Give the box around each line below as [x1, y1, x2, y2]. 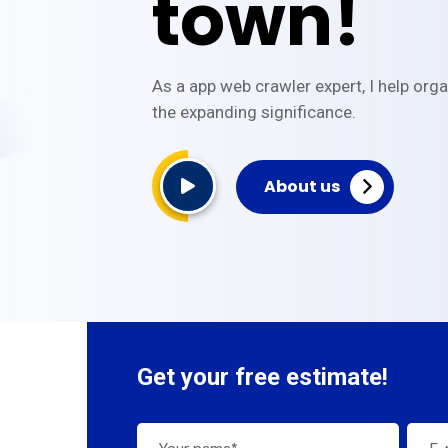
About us [264, 175, 340, 198]
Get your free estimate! [137, 363, 388, 391]
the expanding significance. [152, 102, 356, 122]
